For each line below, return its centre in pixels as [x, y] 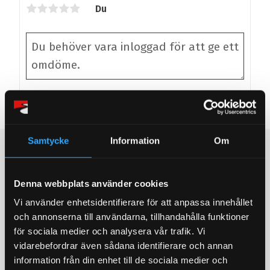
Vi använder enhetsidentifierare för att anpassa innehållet [133, 202]
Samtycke [48, 140]
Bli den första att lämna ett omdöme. [108, 116]
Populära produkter [135, 150]
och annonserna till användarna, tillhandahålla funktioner [132, 216]
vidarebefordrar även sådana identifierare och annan [124, 245]
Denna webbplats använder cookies [91, 183]
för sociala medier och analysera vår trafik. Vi [110, 231]
